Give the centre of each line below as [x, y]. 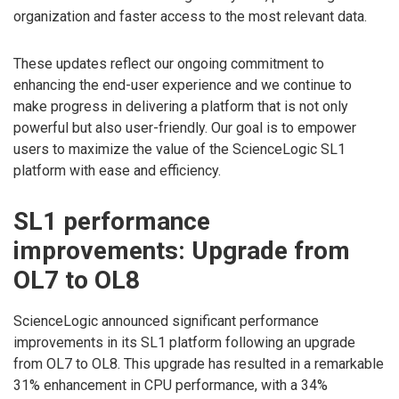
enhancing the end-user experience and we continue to [183, 85]
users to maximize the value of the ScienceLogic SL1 [179, 149]
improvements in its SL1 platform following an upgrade [184, 342]
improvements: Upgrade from [182, 251]
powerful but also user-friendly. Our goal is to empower [185, 127]
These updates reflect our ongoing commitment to [169, 63]
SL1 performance [112, 222]
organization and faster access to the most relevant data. [190, 16]
